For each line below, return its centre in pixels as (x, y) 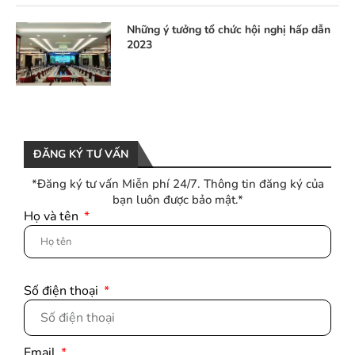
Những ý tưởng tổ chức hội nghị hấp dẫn (229, 29)
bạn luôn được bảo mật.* (177, 199)
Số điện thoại (63, 290)
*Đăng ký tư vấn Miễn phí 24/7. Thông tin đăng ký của (177, 183)
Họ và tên (53, 216)
